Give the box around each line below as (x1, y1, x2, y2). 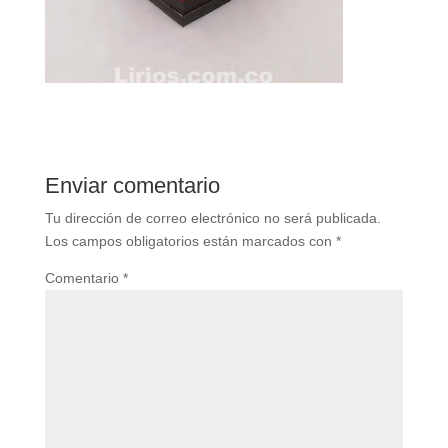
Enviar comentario (44, 173, 220, 199)
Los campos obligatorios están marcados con (44, 233, 336, 250)
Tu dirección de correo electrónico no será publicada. (44, 210, 381, 227)
